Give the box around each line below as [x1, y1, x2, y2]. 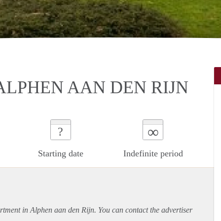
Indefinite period [123, 148, 183, 158]
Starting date [37, 148, 83, 158]
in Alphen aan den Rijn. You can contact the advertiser [20, 205, 192, 214]
